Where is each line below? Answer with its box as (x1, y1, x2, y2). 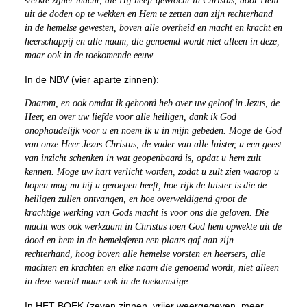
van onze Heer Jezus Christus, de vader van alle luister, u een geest (24, 139, 282, 149)
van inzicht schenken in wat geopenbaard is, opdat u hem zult (24, 153, 261, 163)
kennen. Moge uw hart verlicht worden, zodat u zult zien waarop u (24, 167, 279, 177)
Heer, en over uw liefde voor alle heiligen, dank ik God (24, 112, 236, 122)
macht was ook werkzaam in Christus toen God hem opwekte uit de (24, 221, 282, 232)
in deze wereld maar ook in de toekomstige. (24, 276, 191, 286)
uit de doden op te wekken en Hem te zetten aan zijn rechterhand (24, 9, 273, 19)
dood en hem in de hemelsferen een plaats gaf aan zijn (24, 235, 234, 245)
